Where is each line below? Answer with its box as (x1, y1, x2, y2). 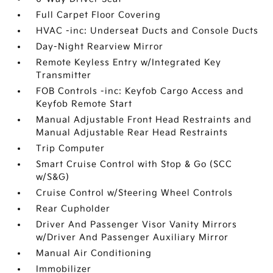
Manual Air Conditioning (36, 248, 152, 258)
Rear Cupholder (36, 204, 111, 214)
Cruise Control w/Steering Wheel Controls (36, 188, 233, 198)
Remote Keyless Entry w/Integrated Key (36, 57, 222, 68)
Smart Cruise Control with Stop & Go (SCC (36, 159, 233, 169)
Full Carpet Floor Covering (36, 10, 161, 20)
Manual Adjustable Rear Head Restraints (36, 127, 229, 138)
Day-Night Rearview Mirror (36, 41, 164, 52)
